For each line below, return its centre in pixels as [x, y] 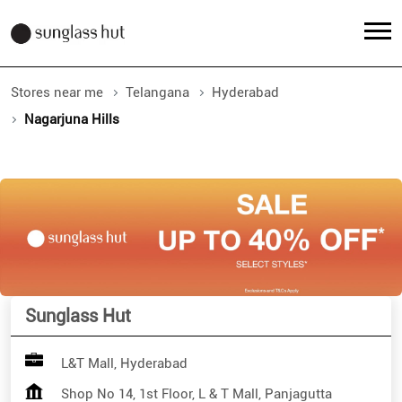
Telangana [157, 92]
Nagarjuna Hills [72, 119]
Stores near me [57, 92]
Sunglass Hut [78, 316]
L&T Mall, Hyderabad [124, 364]
